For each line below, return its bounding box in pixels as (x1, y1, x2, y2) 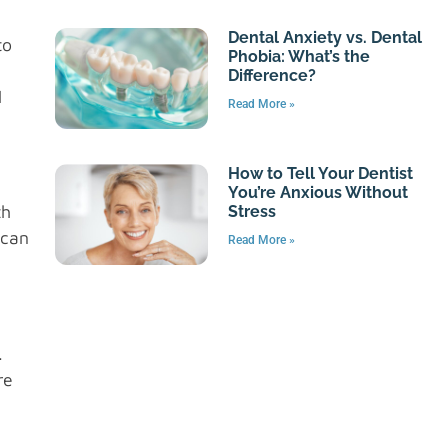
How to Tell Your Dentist (228, 163, 414, 183)
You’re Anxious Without (228, 182, 409, 202)
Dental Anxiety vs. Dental (228, 27, 423, 47)
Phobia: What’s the (228, 46, 371, 66)
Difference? (228, 65, 317, 85)
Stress (228, 201, 277, 221)
